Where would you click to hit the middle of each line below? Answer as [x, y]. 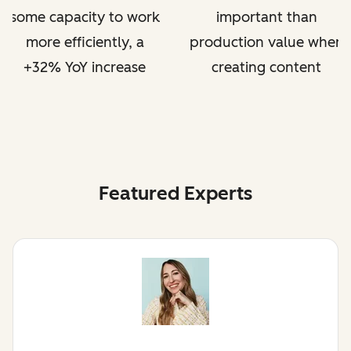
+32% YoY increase [85, 68]
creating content [266, 68]
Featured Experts [175, 194]
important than [266, 18]
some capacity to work [85, 18]
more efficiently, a [85, 43]
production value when [266, 43]
